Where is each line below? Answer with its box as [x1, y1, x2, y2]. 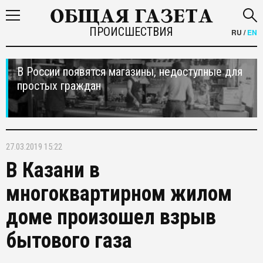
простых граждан [17, 79, 101, 93]
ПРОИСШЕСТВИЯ [89, 25, 174, 39]
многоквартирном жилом [6, 181, 232, 206]
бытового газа [6, 228, 132, 253]
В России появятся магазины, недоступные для [17, 65, 242, 79]
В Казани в [6, 158, 100, 183]
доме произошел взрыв [6, 205, 216, 230]
